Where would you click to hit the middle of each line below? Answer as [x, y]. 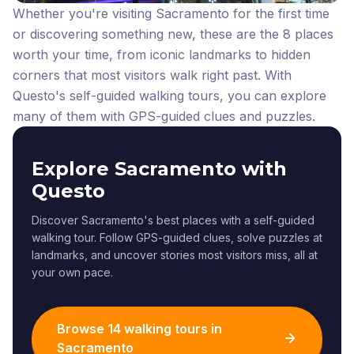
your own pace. [72, 272]
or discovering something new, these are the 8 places [173, 34]
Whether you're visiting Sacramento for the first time [171, 13]
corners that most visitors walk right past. [137, 75]
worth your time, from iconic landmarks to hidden [162, 55]
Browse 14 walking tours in [139, 329]
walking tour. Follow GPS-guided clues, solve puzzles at [177, 237]
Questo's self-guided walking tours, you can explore [169, 96]
